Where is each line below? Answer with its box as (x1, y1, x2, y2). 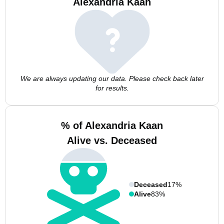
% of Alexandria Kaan (61, 120, 163, 131)
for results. (95, 84, 129, 92)
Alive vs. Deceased (67, 135, 157, 146)
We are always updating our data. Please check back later (20, 74, 204, 82)
